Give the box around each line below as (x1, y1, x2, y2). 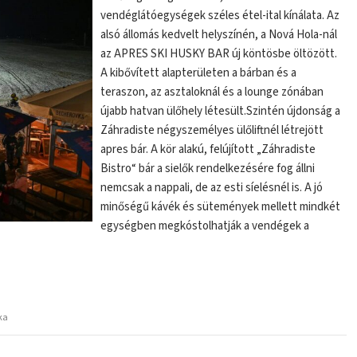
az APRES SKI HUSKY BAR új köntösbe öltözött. (100, 45, 338, 62)
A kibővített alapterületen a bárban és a (100, 65, 297, 81)
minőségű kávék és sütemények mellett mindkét (100, 198, 341, 215)
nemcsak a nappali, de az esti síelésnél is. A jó (100, 179, 324, 196)
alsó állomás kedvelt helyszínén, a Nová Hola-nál (100, 26, 338, 43)
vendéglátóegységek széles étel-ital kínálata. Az (100, 7, 340, 24)
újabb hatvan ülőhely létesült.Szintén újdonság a (100, 103, 341, 120)
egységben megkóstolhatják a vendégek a (100, 218, 310, 234)
